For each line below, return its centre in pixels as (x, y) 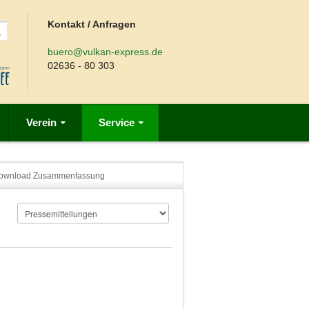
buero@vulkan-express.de (106, 52)
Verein (41, 122)
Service (117, 122)
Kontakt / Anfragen (92, 24)
